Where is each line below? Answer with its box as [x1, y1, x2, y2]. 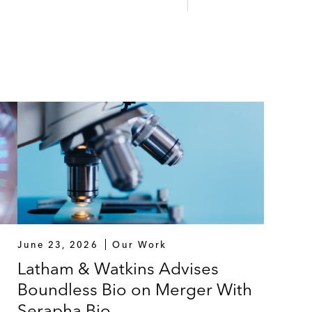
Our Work [112, 239, 167, 251]
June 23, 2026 [17, 239, 98, 251]
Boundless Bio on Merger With [17, 279, 253, 300]
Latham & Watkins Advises [17, 258, 219, 279]
